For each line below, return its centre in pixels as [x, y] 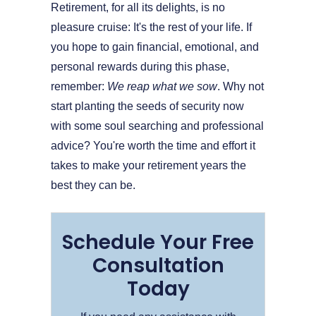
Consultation [158, 265]
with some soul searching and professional [157, 126]
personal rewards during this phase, [140, 66]
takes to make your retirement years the [148, 165]
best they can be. [93, 185]
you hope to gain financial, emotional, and [155, 47]
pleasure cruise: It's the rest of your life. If [151, 27]
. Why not [241, 86]
